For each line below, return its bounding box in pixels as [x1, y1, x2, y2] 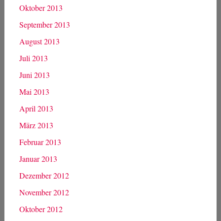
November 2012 [19, 186, 69, 197]
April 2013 [19, 103, 53, 113]
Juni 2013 [19, 69, 50, 80]
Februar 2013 [19, 136, 61, 147]
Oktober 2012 [19, 203, 63, 214]
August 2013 [19, 36, 60, 46]
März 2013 [19, 119, 53, 130]
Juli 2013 [19, 52, 48, 63]
